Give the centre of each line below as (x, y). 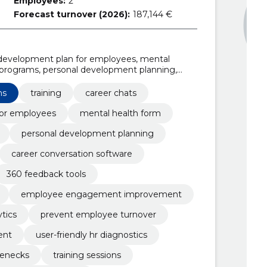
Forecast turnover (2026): (72, 14)
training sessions (87, 255)
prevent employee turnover (98, 214)
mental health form (120, 113)
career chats (111, 93)
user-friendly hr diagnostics (91, 235)
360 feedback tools (46, 174)
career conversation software (72, 153)
